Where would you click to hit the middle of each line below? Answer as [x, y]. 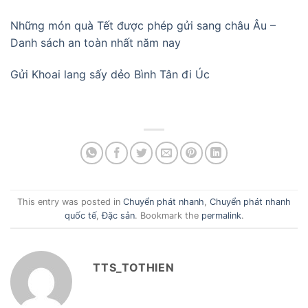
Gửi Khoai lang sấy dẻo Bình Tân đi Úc [110, 74]
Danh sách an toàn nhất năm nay [96, 42]
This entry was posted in [70, 201]
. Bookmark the [168, 215]
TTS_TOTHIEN [134, 268]
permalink [221, 215]
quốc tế [80, 215]
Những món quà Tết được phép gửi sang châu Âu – [143, 25]
